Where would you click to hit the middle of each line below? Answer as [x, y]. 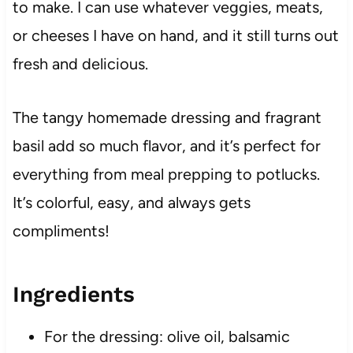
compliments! [61, 231]
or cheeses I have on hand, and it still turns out [175, 36]
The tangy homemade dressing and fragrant [167, 118]
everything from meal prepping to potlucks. [166, 175]
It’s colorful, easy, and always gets [131, 203]
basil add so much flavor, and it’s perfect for [166, 146]
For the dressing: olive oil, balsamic [167, 337]
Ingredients [73, 295]
